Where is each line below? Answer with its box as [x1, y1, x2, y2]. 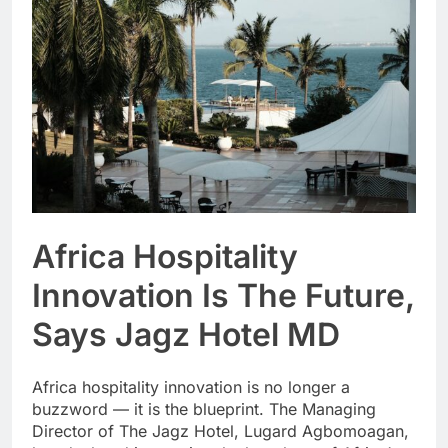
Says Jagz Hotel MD [32, 315, 340, 355]
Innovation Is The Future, [32, 276, 414, 316]
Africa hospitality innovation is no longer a [32, 376, 350, 397]
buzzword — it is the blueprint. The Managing [32, 398, 376, 419]
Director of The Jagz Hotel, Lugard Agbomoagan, [32, 420, 409, 441]
